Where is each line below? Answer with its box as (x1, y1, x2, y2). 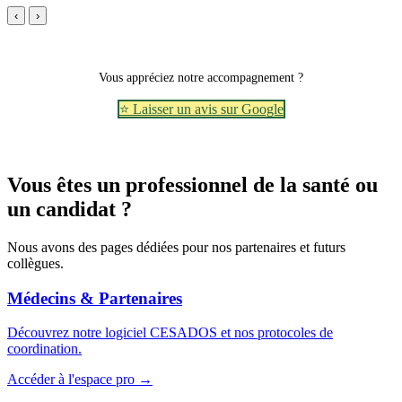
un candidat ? (7, 197, 132, 222)
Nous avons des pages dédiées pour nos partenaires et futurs (7, 239, 345, 255)
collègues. (7, 255, 64, 271)
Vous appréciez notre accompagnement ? (99, 70, 303, 85)
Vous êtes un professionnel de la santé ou (7, 173, 378, 197)
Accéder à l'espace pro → (7, 371, 153, 388)
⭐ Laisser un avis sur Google (118, 101, 284, 118)
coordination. (7, 341, 82, 357)
